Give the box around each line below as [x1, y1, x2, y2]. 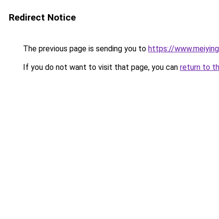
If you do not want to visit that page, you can [21, 63, 180, 72]
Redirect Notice [9, 12, 76, 23]
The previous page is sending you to [21, 44, 148, 53]
